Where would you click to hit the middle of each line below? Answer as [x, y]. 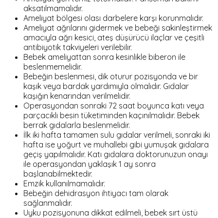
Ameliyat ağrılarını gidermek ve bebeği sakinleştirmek [118, 28]
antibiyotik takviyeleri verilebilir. [78, 47]
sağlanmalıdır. [48, 203]
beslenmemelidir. [53, 67]
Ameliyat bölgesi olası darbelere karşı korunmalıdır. [113, 18]
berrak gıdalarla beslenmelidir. [77, 125]
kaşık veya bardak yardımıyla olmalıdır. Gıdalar [106, 86]
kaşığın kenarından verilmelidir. [77, 96]
